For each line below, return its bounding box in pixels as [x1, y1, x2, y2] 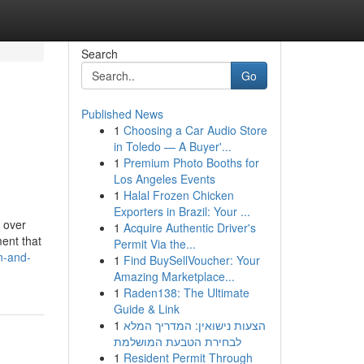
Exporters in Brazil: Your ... [113, 203, 250, 219]
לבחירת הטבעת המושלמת [113, 333, 241, 349]
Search [80, 45, 118, 62]
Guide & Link [113, 301, 180, 317]
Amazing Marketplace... [113, 268, 235, 284]
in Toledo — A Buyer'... [113, 138, 232, 154]
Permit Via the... [113, 236, 196, 252]
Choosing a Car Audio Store [123, 122, 267, 138]
